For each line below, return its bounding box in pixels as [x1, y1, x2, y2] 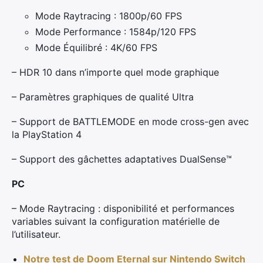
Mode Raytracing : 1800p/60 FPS [35, 10, 182, 22]
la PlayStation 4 [12, 129, 82, 140]
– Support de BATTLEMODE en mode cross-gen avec [12, 116, 249, 127]
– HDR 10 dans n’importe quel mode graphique [12, 66, 219, 78]
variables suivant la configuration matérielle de [12, 215, 220, 227]
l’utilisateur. [12, 228, 60, 240]
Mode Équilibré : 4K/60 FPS [35, 42, 157, 53]
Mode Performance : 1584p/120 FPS [35, 26, 196, 38]
